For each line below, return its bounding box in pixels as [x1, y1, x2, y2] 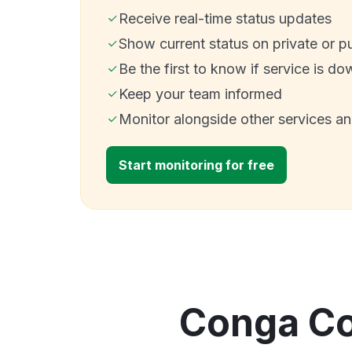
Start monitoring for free [119, 156, 274, 173]
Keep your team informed [119, 85, 282, 102]
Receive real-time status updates [119, 9, 332, 27]
